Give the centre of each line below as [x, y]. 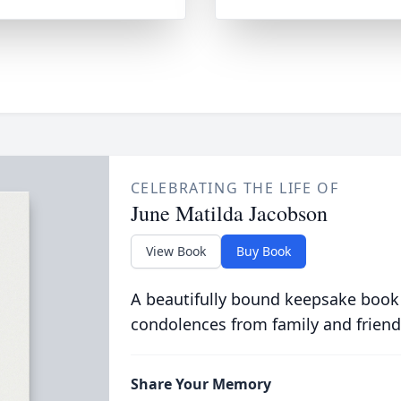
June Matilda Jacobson [229, 213]
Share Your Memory [200, 384]
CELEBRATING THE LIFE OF [235, 188]
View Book [175, 251]
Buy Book [263, 251]
